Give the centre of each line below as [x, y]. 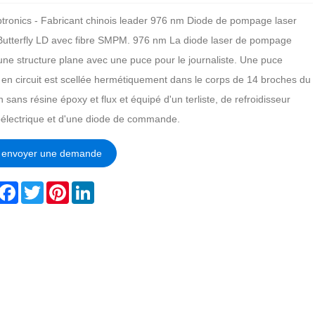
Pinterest [88, 187]
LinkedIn [113, 187]
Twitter [58, 187]
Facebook [40, 187]
